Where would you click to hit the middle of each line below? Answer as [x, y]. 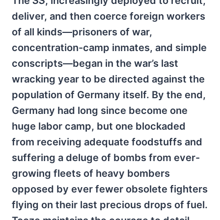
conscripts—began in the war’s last [95, 63]
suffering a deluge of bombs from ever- [106, 157]
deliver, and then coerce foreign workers [109, 16]
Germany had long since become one [100, 110]
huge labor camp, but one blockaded [99, 126]
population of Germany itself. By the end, [109, 95]
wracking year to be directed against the [108, 79]
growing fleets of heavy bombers [91, 173]
